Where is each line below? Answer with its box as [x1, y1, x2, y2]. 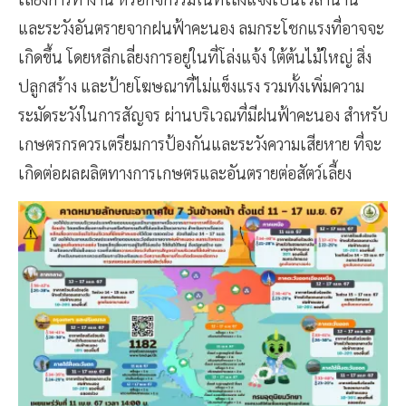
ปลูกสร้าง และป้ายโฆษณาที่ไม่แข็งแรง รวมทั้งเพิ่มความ [18, 75, 364, 97]
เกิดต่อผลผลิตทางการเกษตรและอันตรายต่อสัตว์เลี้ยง [18, 162, 352, 184]
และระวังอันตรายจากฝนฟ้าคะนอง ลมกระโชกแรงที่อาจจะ [18, 17, 384, 39]
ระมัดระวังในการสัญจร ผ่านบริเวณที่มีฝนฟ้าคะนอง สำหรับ [18, 104, 388, 126]
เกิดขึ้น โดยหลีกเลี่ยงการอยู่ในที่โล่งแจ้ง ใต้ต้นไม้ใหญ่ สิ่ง [18, 46, 372, 68]
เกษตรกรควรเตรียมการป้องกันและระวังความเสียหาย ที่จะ [18, 133, 382, 155]
